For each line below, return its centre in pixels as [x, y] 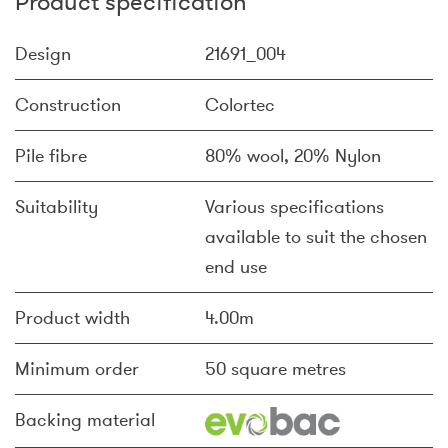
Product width [72, 318]
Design [43, 54]
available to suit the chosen [316, 237]
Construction [68, 105]
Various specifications [294, 207]
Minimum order [77, 369]
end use [236, 267]
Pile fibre [51, 156]
